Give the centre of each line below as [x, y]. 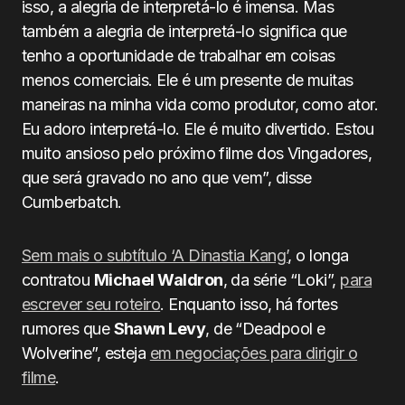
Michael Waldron [158, 280]
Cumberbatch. [72, 202]
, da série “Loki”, [282, 280]
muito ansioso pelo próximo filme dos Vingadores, [197, 153]
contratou [58, 280]
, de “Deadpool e [265, 329]
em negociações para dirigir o [254, 353]
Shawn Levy [160, 329]
